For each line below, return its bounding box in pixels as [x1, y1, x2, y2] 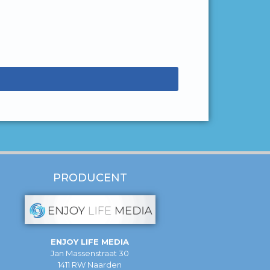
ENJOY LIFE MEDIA [51, 237, 130, 247]
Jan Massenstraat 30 [51, 248, 130, 259]
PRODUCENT [52, 171, 127, 184]
